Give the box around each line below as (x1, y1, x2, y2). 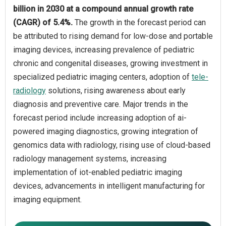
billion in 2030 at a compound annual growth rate (13, 4, 193, 14)
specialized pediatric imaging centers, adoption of (13, 72, 192, 82)
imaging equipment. (13, 194, 82, 204)
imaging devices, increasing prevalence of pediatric (13, 44, 194, 54)
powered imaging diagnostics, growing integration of (13, 126, 198, 136)
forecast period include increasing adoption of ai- (13, 112, 187, 123)
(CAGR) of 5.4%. (13, 17, 75, 27)
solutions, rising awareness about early (46, 85, 186, 95)
